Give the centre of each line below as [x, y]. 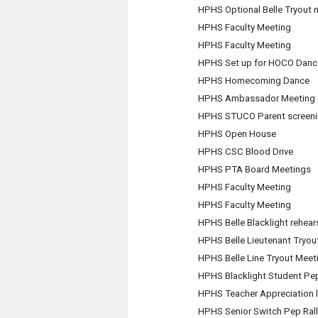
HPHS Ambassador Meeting [256, 98]
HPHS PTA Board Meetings [254, 169]
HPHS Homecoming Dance [253, 81]
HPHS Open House [237, 134]
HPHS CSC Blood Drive [245, 152]
